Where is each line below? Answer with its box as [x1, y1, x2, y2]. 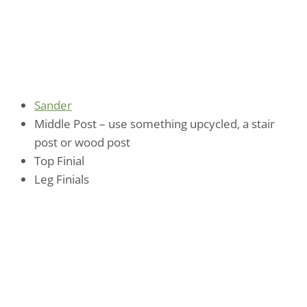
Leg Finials [34, 171, 89, 187]
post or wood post [34, 134, 130, 150]
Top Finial [34, 152, 84, 169]
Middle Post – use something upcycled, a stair [34, 115, 275, 132]
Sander [34, 97, 72, 113]
